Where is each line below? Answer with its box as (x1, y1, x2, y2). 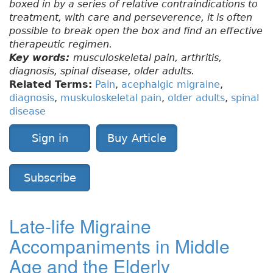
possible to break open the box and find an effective (9, 25, 263, 37)
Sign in (31, 132, 68, 145)
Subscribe (23, 171, 76, 185)
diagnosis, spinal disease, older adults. (9, 65, 194, 77)
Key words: (9, 52, 73, 64)
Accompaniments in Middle (9, 233, 230, 260)
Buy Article (107, 132, 166, 145)
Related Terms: (9, 79, 92, 91)
